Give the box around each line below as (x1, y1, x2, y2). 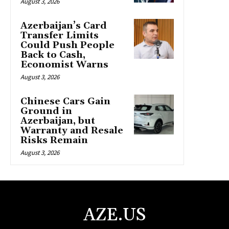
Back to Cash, (20, 49, 85, 61)
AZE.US (83, 204, 146, 227)
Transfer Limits (20, 30, 99, 42)
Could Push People (20, 39, 114, 52)
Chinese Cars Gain (20, 96, 110, 108)
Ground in (20, 105, 72, 118)
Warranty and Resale (20, 125, 123, 137)
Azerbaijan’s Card (20, 20, 107, 32)
